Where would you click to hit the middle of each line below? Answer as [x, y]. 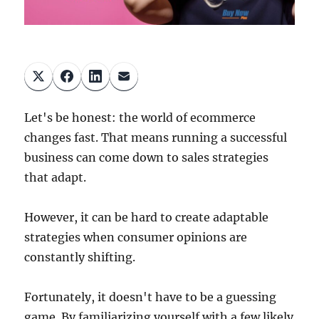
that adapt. [56, 178]
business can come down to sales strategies [147, 158]
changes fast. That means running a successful [156, 138]
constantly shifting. [80, 257]
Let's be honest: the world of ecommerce [140, 118]
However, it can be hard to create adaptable [147, 218]
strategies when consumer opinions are [136, 237]
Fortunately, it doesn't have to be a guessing [151, 297]
